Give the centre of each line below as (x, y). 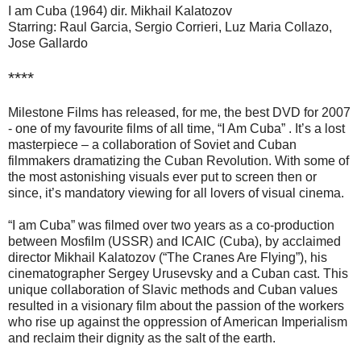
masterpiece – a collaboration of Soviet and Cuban (152, 145)
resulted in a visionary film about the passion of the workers (176, 306)
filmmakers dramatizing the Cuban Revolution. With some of (178, 161)
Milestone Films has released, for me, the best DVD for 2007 (179, 113)
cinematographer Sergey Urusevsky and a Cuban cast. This (178, 274)
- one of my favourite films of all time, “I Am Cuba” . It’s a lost (176, 129)
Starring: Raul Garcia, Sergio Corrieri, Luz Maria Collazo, (170, 27)
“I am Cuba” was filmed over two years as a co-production (171, 226)
